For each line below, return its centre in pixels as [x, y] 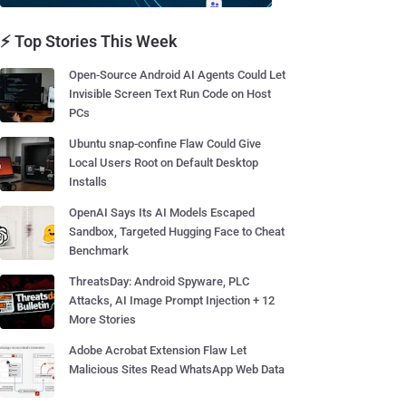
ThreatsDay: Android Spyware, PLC [159, 281]
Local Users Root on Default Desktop [164, 163]
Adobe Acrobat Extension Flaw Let [158, 350]
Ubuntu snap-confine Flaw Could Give [165, 144]
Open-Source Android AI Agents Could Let [177, 75]
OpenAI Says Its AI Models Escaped [162, 213]
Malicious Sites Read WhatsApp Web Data [177, 369]
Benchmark [99, 251]
